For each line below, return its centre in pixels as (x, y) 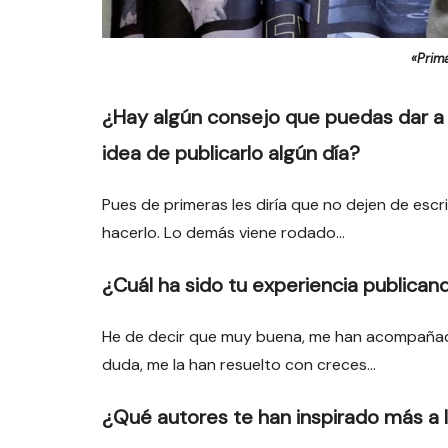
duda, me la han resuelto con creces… (239, 364)
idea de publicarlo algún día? (231, 152)
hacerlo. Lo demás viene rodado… (223, 232)
